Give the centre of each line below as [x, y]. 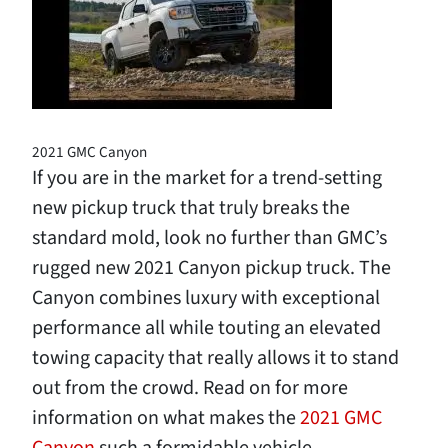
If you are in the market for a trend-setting [207, 178]
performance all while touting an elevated [206, 328]
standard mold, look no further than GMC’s [209, 238]
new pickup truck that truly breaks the [191, 208]
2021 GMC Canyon [89, 152]
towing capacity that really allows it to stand [215, 358]
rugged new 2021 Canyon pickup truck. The [211, 268]
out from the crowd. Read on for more [190, 388]
